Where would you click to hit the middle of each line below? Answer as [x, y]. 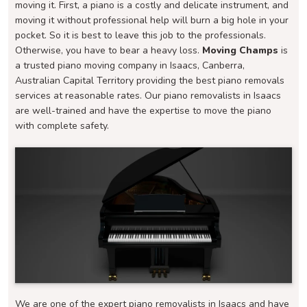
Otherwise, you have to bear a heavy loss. [109, 50]
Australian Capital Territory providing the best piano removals [150, 81]
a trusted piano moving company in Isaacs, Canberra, [130, 65]
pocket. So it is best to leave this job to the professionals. [140, 35]
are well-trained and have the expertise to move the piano [143, 111]
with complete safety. [62, 126]
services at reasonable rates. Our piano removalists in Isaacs [148, 96]
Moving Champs [240, 50]
